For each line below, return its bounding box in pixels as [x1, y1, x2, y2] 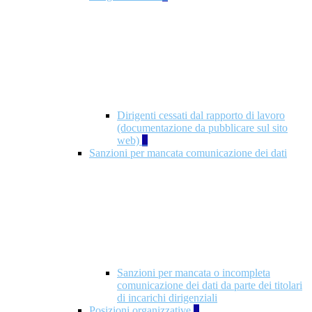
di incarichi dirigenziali [117, 292, 217, 304]
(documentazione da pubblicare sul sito [117, 122, 288, 134]
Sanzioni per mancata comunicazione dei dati [89, 147, 287, 159]
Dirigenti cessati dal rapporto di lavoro [117, 109, 285, 122]
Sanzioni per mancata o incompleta [117, 267, 270, 279]
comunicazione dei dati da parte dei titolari [117, 279, 302, 292]
